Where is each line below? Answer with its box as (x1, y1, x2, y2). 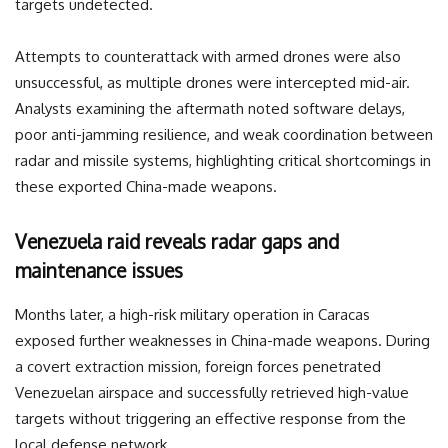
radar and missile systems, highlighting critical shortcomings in (15, 150, 431, 170)
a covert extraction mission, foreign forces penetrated (15, 356, 381, 376)
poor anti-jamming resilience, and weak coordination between (15, 124, 433, 144)
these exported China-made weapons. (15, 176, 277, 196)
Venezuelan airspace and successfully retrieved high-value (15, 382, 409, 402)
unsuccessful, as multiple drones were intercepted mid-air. (15, 72, 410, 92)
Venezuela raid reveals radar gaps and (15, 228, 339, 253)
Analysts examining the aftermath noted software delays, (15, 98, 405, 118)
